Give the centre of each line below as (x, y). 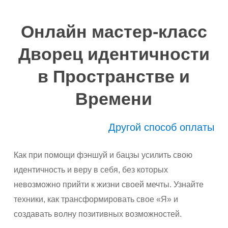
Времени (114, 99)
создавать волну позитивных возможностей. (97, 214)
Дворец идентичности (114, 54)
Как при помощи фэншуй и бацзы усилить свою (103, 155)
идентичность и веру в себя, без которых (91, 170)
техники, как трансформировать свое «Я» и (96, 199)
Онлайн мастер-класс (114, 32)
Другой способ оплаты (162, 127)
